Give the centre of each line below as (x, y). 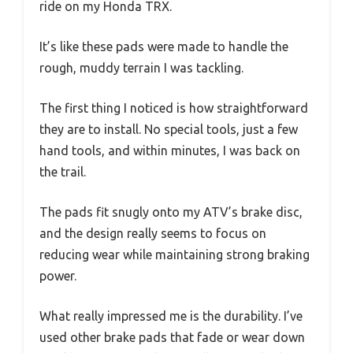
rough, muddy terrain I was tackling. (141, 67)
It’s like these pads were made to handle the (164, 46)
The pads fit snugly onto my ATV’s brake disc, (171, 212)
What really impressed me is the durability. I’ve (171, 316)
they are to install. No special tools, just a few (169, 129)
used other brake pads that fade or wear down (172, 337)
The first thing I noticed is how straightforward (174, 108)
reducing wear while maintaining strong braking (175, 254)
